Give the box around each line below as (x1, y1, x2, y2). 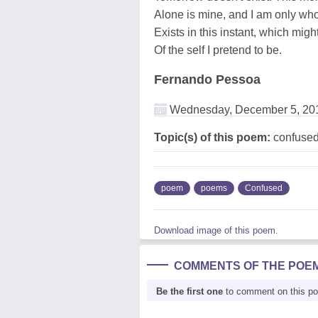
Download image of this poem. (154, 224, 278, 236)
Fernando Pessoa (154, 72, 261, 87)
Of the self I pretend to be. (154, 43, 282, 56)
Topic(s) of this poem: (154, 131, 270, 143)
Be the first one (156, 285, 223, 297)
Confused (245, 182, 283, 193)
